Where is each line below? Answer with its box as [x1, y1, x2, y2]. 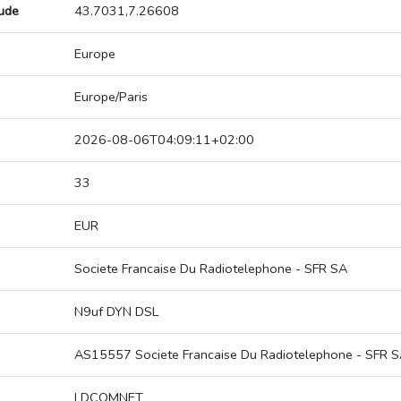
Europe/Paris [74, 88, 148, 107]
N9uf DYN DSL [74, 303, 158, 321]
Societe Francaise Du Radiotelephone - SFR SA [74, 260, 347, 278]
